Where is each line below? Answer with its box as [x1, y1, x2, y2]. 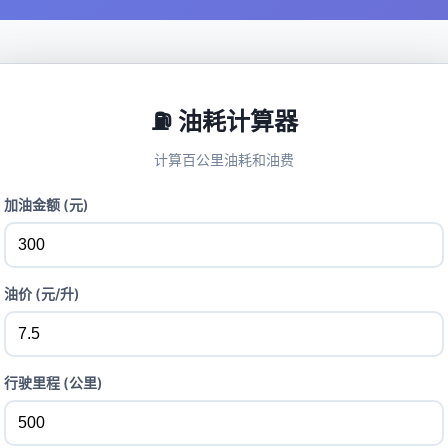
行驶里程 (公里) [4, 374, 103, 391]
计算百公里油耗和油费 [154, 151, 294, 168]
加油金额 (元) [4, 196, 89, 213]
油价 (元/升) [4, 285, 80, 302]
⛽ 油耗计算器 [150, 107, 298, 136]
